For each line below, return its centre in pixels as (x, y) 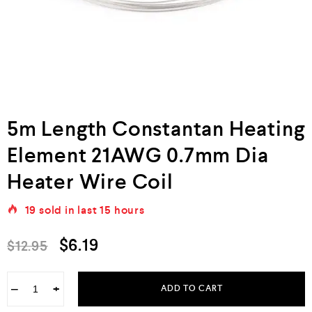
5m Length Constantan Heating (156, 128)
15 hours (122, 210)
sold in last (68, 210)
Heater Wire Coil (90, 181)
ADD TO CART (192, 289)
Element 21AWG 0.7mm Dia (138, 155)
